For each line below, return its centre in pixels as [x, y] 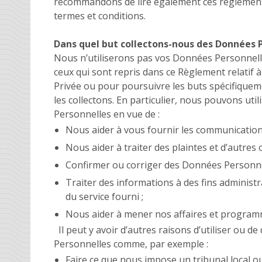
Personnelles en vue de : [109, 114]
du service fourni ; [104, 196]
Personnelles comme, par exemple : [131, 244]
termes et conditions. [100, 15]
